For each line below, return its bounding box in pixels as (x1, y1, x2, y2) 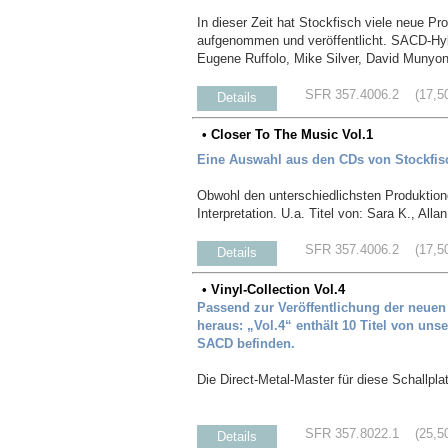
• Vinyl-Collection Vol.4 (202, 281, 345, 297)
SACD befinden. (197, 335, 295, 351)
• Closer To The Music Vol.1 (202, 126, 373, 142)
